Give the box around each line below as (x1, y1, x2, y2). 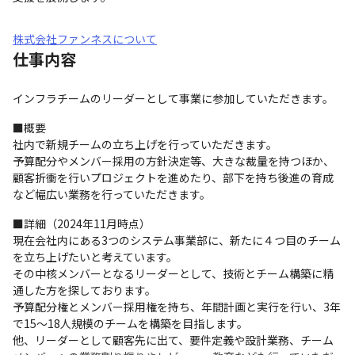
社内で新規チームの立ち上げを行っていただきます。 (13, 136, 277, 152)
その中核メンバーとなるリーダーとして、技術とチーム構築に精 (13, 265, 334, 281)
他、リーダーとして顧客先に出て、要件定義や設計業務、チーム (13, 332, 334, 348)
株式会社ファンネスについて (13, 31, 157, 47)
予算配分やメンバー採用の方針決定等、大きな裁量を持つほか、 (13, 153, 334, 169)
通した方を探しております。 (13, 282, 156, 298)
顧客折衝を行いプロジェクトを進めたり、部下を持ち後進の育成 (13, 170, 334, 185)
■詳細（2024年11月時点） (13, 216, 151, 231)
